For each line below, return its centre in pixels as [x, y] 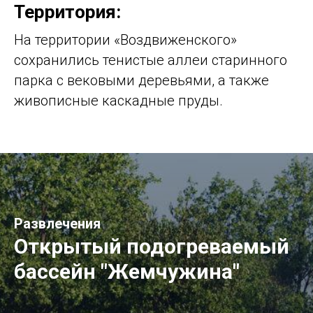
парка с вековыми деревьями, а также [141, 80]
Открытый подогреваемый [152, 246]
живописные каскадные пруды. [118, 100]
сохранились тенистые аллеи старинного [151, 60]
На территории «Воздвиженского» [125, 39]
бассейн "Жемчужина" [127, 271]
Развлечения [57, 223]
